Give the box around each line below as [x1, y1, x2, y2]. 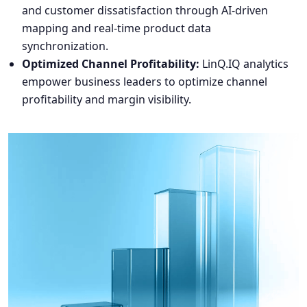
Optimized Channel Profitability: [22, 56, 199, 71]
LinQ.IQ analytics [199, 56, 288, 71]
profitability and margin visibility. [22, 91, 191, 107]
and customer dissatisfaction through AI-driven [22, 2, 268, 18]
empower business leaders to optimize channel [22, 73, 267, 89]
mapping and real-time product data [22, 20, 211, 36]
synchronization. [22, 38, 108, 53]
